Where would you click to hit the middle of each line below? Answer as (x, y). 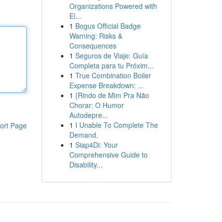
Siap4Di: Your (96, 145)
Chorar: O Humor (96, 105)
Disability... (86, 165)
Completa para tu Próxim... (111, 65)
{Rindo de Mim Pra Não (112, 95)
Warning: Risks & (96, 36)
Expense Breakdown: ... (106, 85)
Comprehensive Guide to (108, 155)
